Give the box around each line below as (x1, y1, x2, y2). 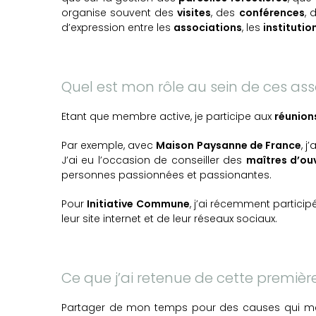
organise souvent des (61, 6, 178, 20)
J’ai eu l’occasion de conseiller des (61, 153, 246, 168)
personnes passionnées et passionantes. (61, 168, 272, 183)
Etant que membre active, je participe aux (61, 109, 274, 124)
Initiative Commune (87, 197, 190, 212)
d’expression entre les (61, 20, 174, 35)
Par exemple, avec (61, 138, 157, 153)
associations (174, 20, 242, 35)
